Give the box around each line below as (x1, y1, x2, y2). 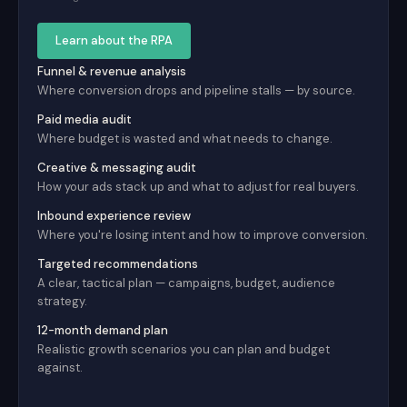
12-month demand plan (37, 323, 168, 338)
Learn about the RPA (55, 33, 173, 48)
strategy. (37, 293, 87, 309)
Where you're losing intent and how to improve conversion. (37, 227, 368, 243)
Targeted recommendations (37, 256, 198, 272)
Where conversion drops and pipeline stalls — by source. (37, 83, 355, 98)
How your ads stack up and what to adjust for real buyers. (37, 179, 359, 194)
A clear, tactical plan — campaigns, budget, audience (37, 275, 335, 291)
